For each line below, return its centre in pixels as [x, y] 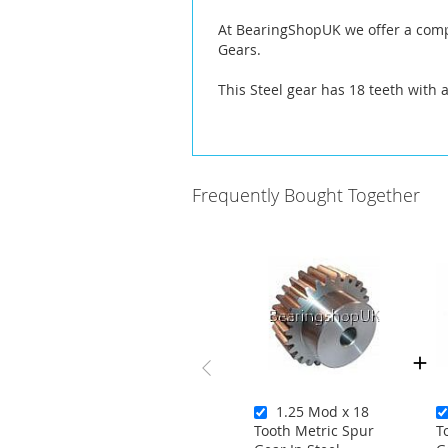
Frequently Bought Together [306, 194]
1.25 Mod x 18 [322, 411]
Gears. [239, 49]
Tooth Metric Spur [314, 430]
